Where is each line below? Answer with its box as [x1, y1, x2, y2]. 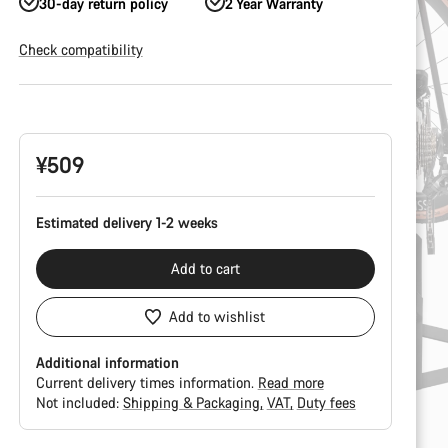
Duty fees [296, 393, 356, 412]
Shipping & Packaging [122, 393, 264, 412]
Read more [257, 373, 324, 392]
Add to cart [170, 259, 240, 278]
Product [17, 84, 66, 103]
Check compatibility [18, 40, 143, 59]
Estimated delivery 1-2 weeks [35, 213, 218, 232]
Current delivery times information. [35, 373, 258, 392]
